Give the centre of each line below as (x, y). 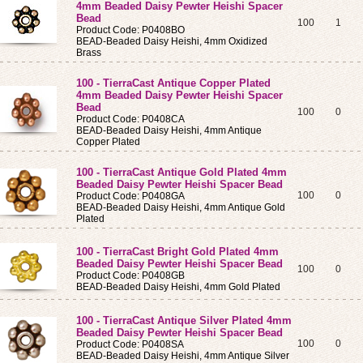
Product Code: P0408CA (130, 119)
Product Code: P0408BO (130, 30)
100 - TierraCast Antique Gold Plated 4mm (181, 172)
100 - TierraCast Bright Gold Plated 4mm (177, 252)
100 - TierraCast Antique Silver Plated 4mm (184, 320)
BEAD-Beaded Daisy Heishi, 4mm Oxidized (172, 41)
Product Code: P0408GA (130, 196)
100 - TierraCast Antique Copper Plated (173, 83)
